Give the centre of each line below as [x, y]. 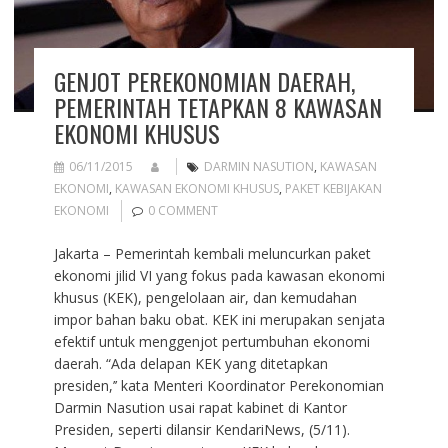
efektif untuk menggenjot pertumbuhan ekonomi [211, 341]
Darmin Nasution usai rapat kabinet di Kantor [200, 407]
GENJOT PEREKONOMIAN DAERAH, [204, 80]
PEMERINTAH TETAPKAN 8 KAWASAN [217, 106]
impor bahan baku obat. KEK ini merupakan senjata [219, 319]
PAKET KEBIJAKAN [333, 188]
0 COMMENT [182, 210]
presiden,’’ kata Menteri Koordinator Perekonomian [218, 385]
